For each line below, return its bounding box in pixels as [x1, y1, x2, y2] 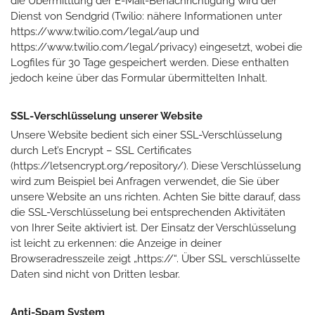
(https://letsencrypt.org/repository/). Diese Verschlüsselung [11, 159, 301, 172]
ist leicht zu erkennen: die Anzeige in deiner [11, 236, 221, 250]
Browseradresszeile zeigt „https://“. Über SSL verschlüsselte [11, 252, 300, 265]
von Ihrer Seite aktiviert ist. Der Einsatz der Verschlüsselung [11, 221, 296, 234]
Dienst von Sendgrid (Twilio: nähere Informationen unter [11, 9, 282, 22]
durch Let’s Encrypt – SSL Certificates [11, 143, 191, 157]
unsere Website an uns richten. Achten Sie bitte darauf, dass [11, 190, 300, 203]
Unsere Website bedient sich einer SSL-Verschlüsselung [11, 128, 282, 141]
